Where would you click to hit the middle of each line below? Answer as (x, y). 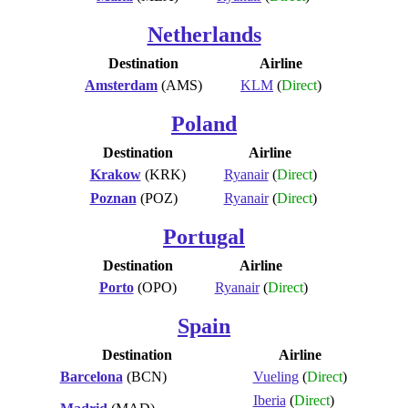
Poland (204, 123)
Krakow (115, 174)
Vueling (275, 376)
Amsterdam (121, 85)
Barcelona (91, 376)
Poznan (113, 198)
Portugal (204, 236)
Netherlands (204, 34)
